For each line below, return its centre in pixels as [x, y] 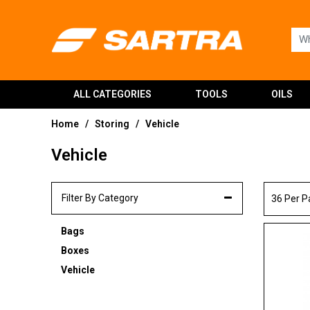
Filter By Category [100, 198]
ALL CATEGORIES [112, 94]
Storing [112, 124]
